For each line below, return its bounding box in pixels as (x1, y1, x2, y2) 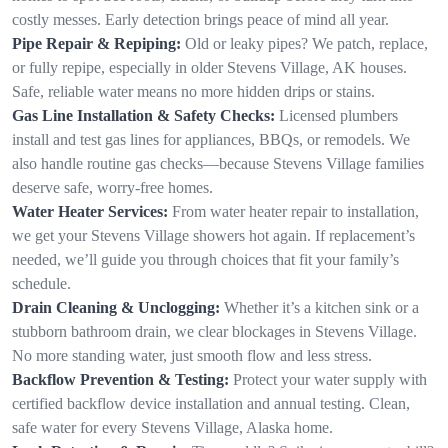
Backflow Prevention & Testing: (12, 370, 229, 388)
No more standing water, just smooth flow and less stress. (12, 346, 372, 364)
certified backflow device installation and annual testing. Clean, (12, 394, 410, 412)
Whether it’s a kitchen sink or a (224, 298, 419, 316)
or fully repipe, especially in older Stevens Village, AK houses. (12, 58, 407, 76)
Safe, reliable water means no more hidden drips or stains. (12, 82, 375, 100)
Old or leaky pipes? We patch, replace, (185, 34, 428, 52)
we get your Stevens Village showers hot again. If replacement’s (12, 226, 415, 244)
